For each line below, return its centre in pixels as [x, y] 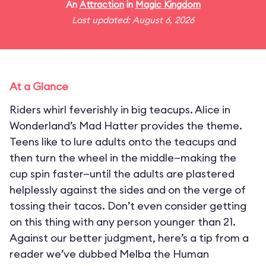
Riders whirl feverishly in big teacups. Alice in [120, 110]
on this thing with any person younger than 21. [123, 222]
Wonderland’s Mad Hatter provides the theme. [126, 126]
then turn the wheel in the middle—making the [123, 158]
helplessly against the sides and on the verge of [128, 190]
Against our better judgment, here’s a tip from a [129, 238]
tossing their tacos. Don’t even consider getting [128, 206]
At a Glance [39, 86]
